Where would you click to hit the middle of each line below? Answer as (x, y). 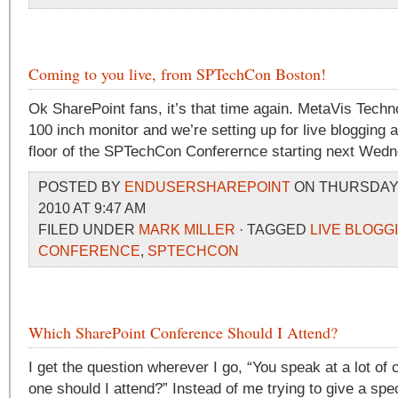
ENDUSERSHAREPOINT (207, 187)
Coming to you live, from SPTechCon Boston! (177, 74)
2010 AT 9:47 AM (94, 208)
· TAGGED (273, 230)
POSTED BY (81, 187)
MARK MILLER (187, 230)
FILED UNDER (88, 230)
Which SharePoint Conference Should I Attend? (183, 332)
